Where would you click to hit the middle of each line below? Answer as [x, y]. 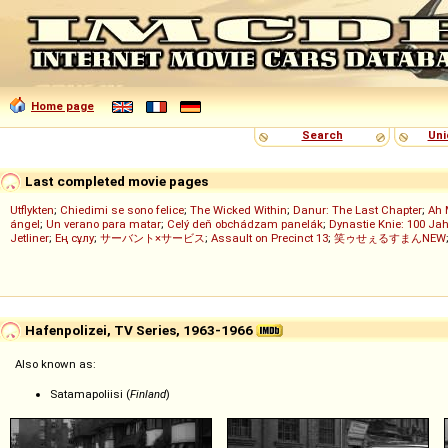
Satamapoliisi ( [90, 394]
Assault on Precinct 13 [269, 238]
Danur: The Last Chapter [357, 210]
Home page [62, 106]
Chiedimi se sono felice [122, 210]
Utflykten [32, 210]
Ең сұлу [74, 238]
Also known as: [55, 364]
